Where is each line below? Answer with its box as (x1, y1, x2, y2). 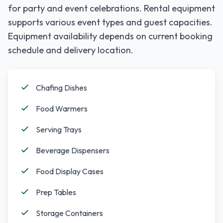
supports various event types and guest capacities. (8, 16, 213, 28)
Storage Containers (36, 208, 103, 218)
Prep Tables (36, 187, 76, 197)
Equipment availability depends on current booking (8, 30, 213, 42)
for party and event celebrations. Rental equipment (8, 2, 215, 14)
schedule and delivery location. (8, 44, 133, 56)
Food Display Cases (36, 166, 104, 176)
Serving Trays (36, 124, 82, 134)
